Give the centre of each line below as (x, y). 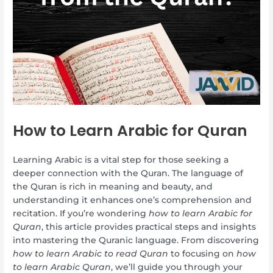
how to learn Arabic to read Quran (91, 254)
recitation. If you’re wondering (81, 214)
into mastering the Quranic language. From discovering (136, 240)
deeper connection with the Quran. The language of (128, 173)
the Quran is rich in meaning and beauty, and (113, 187)
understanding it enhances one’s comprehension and (133, 200)
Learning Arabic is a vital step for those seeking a (121, 160)
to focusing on (203, 254)
